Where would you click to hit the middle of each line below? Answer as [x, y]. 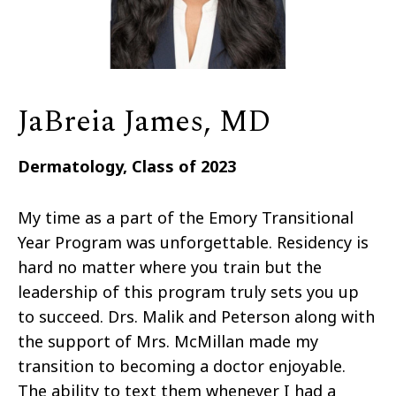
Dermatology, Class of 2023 [127, 166]
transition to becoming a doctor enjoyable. [182, 366]
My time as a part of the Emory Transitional [186, 217]
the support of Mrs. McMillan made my [168, 341]
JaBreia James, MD [144, 122]
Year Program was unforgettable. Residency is [193, 242]
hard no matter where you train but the [170, 267]
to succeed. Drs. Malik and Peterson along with [196, 316]
